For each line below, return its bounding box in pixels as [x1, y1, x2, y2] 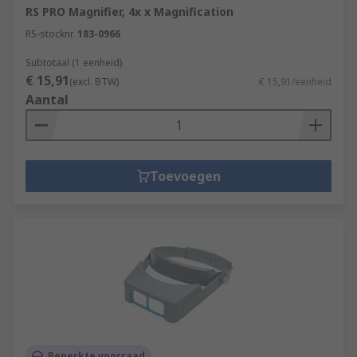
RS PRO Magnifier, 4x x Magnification [25, 4, 233, 19]
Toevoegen [149, 167, 221, 185]
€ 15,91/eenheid [259, 75, 331, 88]
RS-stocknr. [25, 27, 75, 41]
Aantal [25, 91, 69, 108]
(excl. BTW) [69, 75, 119, 88]
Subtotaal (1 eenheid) [25, 56, 122, 69]
